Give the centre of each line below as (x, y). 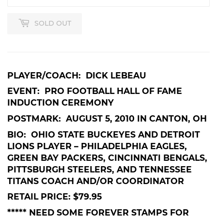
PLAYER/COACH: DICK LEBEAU (77, 75)
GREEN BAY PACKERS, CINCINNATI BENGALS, (107, 157)
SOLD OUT (53, 23)
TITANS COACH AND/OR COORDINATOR (96, 181)
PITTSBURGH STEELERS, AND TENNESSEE (100, 169)
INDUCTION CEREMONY (61, 103)
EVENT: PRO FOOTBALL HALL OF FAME (95, 91)
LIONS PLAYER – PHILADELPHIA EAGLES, (97, 146)
